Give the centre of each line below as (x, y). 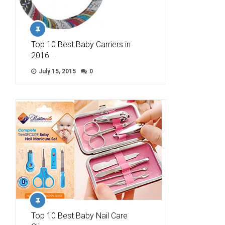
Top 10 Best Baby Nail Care (79, 216)
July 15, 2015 (57, 72)
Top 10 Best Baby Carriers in (81, 45)
